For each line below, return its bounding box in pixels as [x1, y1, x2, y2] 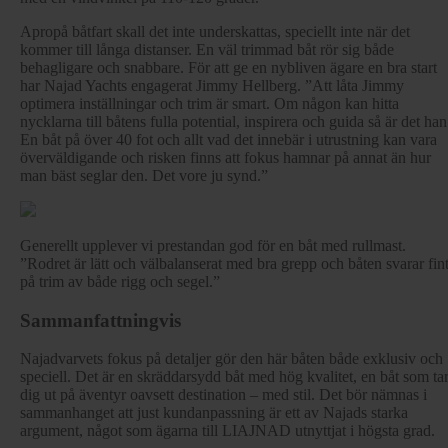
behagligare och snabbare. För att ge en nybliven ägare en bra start [20, 58, 437, 76]
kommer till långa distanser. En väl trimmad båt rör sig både [20, 40, 394, 58]
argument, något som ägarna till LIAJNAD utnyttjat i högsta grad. [20, 422, 443, 440]
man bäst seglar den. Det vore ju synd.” [20, 166, 268, 184]
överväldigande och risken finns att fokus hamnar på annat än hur [20, 148, 431, 166]
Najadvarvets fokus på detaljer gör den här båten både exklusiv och [20, 350, 443, 368]
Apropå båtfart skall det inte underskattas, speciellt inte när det [20, 22, 410, 40]
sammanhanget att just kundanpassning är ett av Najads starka [20, 404, 408, 422]
